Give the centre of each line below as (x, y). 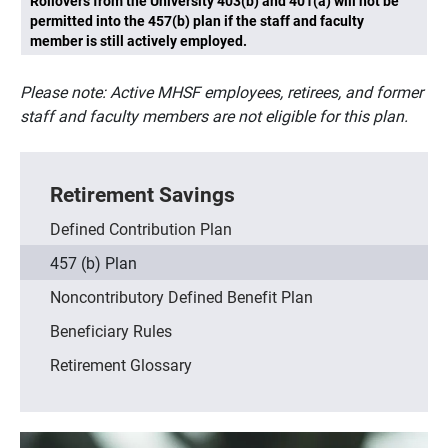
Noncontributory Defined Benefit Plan (181, 297)
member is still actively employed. (138, 41)
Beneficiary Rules (111, 331)
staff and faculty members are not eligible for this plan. (214, 115)
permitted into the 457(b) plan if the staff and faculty (197, 21)
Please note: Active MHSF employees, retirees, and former (221, 91)
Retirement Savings (142, 194)
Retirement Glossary (121, 365)
